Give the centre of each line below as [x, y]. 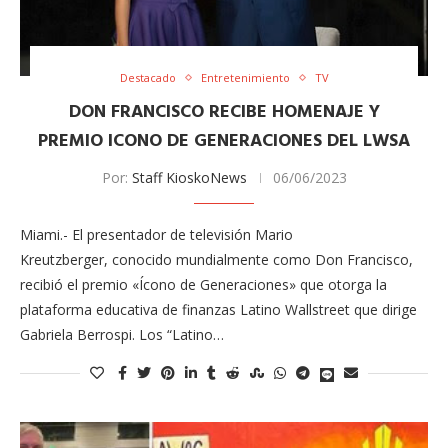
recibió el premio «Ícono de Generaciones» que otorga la [203, 285]
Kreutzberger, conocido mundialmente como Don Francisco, [216, 260]
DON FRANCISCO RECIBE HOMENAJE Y [224, 113]
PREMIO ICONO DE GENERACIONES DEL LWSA [224, 142]
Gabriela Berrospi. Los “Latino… [122, 335]
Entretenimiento [245, 78]
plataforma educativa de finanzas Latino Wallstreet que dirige [218, 310]
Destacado [147, 78]
